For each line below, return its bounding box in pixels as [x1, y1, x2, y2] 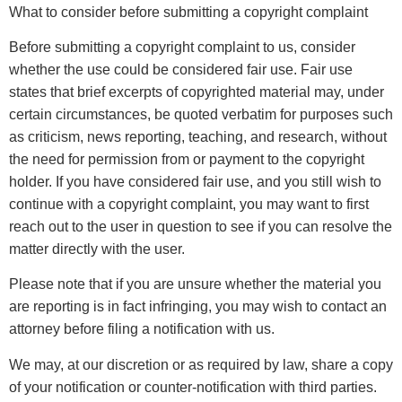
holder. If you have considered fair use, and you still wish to [9, 173, 381, 189]
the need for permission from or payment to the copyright [9, 151, 364, 167]
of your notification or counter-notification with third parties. [9, 379, 377, 395]
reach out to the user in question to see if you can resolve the [9, 218, 392, 234]
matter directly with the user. [9, 240, 185, 257]
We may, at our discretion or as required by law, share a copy [9, 356, 393, 372]
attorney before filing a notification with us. [9, 321, 275, 337]
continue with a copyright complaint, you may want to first [9, 196, 369, 212]
